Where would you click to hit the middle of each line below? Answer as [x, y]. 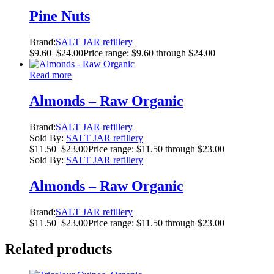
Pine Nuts [60, 16]
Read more [50, 75]
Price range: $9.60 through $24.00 [149, 53]
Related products [58, 249]
